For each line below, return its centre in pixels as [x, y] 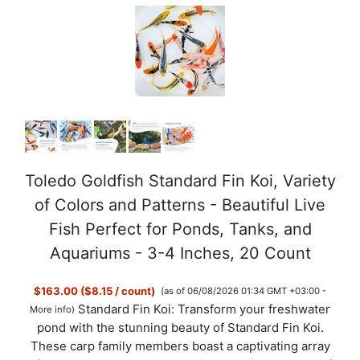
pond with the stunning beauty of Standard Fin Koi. [180, 327]
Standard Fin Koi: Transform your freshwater [204, 309]
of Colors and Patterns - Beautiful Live [180, 205]
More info [51, 309]
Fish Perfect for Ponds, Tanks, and [180, 229]
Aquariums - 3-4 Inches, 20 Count [180, 254]
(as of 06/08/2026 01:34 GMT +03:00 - [243, 291]
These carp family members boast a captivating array [180, 346]
